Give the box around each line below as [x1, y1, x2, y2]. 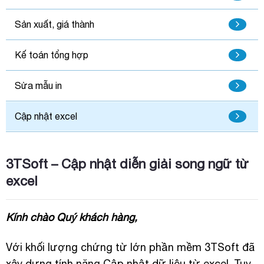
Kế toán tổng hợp [14, 49, 88, 61]
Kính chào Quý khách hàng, [5, 210, 137, 223]
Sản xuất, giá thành [14, 19, 94, 30]
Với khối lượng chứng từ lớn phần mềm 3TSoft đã [5, 241, 255, 254]
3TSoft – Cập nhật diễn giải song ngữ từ [5, 156, 249, 171]
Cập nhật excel [14, 110, 77, 121]
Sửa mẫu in [14, 80, 62, 91]
